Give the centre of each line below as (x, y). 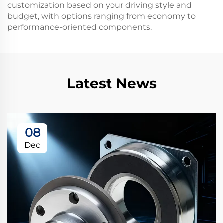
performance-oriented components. (80, 27)
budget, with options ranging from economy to (102, 16)
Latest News (111, 83)
